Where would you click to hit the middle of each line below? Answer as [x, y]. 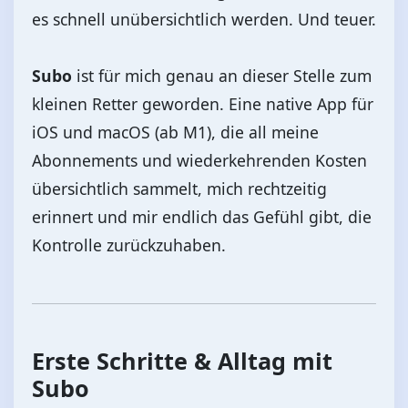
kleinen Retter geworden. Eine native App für [203, 103]
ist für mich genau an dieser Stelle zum [222, 75]
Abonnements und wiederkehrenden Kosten [199, 160]
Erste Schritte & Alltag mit [182, 360]
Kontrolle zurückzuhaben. [129, 245]
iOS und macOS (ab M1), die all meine [175, 132]
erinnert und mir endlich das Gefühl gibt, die [202, 216]
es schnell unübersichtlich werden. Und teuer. [204, 19]
